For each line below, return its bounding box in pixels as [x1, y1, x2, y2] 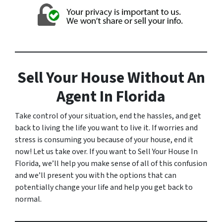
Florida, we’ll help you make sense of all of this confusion [15, 158, 207, 169]
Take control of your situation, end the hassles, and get [15, 110, 201, 121]
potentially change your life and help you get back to [15, 181, 193, 193]
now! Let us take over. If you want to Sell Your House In [15, 146, 198, 157]
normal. [15, 193, 42, 205]
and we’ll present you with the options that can [15, 169, 176, 181]
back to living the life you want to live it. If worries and [15, 122, 198, 133]
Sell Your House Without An [17, 66, 205, 89]
